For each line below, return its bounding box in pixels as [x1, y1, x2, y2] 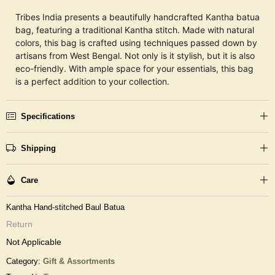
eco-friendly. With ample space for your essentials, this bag [15, 63, 254, 74]
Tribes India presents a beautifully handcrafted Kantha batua [15, 11, 260, 22]
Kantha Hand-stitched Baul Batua [6, 202, 125, 212]
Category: [6, 256, 41, 266]
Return [6, 219, 33, 229]
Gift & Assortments [43, 256, 115, 266]
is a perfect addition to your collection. [15, 76, 169, 87]
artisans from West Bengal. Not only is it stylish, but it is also [15, 50, 255, 61]
